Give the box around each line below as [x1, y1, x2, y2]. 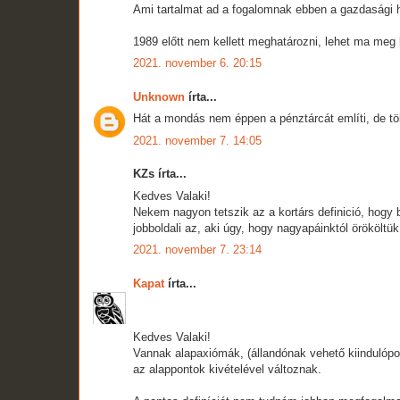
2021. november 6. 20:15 [133, 56, 262, 71]
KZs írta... [133, 167, 187, 181]
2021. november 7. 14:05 [133, 133, 262, 147]
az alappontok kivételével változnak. [133, 362, 321, 377]
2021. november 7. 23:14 [133, 243, 262, 257]
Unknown [133, 89, 185, 104]
